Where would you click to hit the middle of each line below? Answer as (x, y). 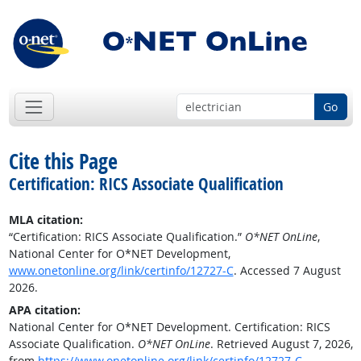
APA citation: (44, 310)
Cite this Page (63, 162)
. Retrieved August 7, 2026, (281, 344)
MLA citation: (46, 220)
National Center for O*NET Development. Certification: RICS (169, 327)
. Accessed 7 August (287, 271)
